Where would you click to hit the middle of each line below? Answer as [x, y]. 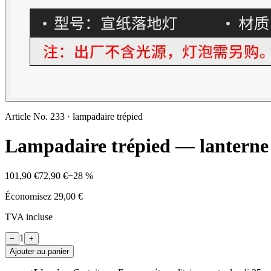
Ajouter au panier [39, 251]
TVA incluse [29, 217]
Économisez [29, 196]
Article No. [28, 116]
